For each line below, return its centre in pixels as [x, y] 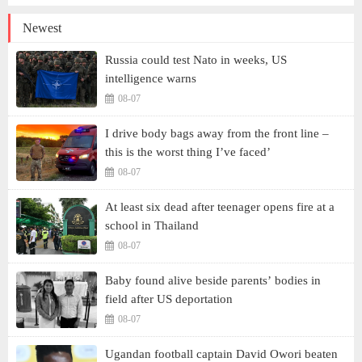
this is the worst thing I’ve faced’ [188, 152]
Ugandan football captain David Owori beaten [221, 354]
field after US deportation [169, 299]
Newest [42, 27]
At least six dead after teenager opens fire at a [220, 206]
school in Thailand [152, 225]
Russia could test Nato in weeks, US [196, 59]
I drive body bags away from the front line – [217, 133]
